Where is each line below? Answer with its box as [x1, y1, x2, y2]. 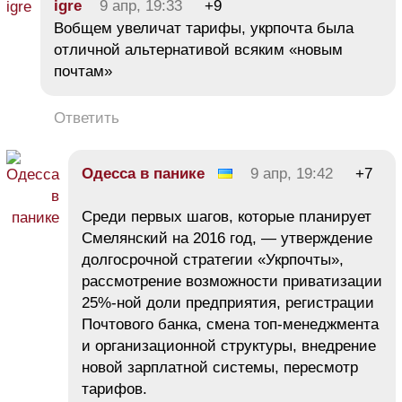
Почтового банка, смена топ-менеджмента [82, 315, 379, 333]
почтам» [54, 62, 112, 80]
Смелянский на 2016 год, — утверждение [82, 229, 372, 247]
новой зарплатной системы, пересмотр [82, 358, 358, 376]
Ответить [54, 109, 119, 127]
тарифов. [82, 380, 147, 398]
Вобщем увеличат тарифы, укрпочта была [54, 19, 354, 37]
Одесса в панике [82, 164, 205, 182]
